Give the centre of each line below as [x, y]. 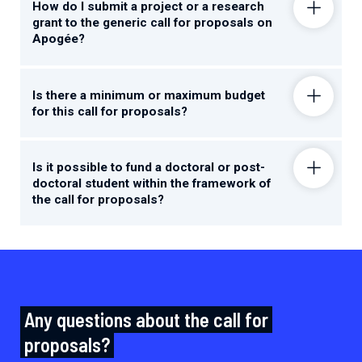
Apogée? [59, 39]
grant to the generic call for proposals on [153, 23]
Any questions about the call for [146, 320]
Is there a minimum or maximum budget [149, 95]
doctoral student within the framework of [152, 183]
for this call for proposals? [110, 111]
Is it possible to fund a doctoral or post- [149, 167]
